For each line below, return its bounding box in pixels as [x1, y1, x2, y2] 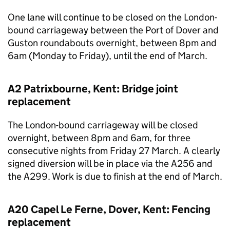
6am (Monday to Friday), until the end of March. [8, 50, 207, 62]
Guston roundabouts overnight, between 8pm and [8, 37, 217, 49]
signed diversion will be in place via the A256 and [8, 158, 213, 169]
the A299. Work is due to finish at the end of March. [8, 170, 222, 182]
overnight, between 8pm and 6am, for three [8, 132, 190, 144]
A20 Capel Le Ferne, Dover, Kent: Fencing [8, 203, 210, 216]
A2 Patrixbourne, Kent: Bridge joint [8, 82, 178, 95]
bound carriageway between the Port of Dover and [8, 24, 219, 36]
